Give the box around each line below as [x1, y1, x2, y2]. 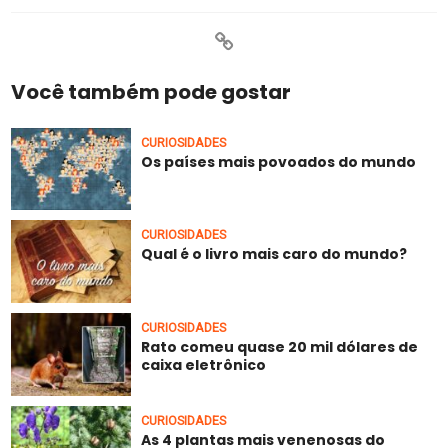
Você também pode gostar [11, 77, 292, 106]
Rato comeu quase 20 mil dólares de [141, 337, 419, 358]
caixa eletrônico [141, 355, 267, 376]
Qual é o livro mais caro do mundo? [141, 244, 408, 265]
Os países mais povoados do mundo [141, 151, 417, 172]
